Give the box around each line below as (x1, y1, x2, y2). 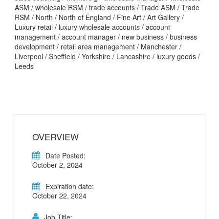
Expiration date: (45, 181, 94, 191)
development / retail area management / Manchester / (15, 41, 181, 51)
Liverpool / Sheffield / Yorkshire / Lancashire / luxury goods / (15, 51, 200, 61)
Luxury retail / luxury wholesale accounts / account (15, 22, 170, 32)
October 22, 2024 (32, 190, 87, 200)
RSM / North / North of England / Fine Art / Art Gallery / (15, 12, 184, 22)
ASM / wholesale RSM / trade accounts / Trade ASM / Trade (15, 2, 199, 12)
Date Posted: (45, 150, 86, 160)
